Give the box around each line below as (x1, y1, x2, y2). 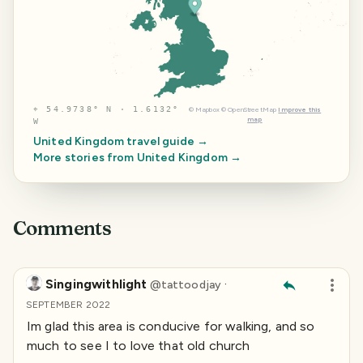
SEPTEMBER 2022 (26, 298, 111, 310)
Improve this (278, 105, 322, 113)
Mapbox (194, 105, 220, 113)
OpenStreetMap (228, 105, 277, 113)
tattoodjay (160, 277, 222, 292)
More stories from (33, 150, 137, 164)
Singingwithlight (45, 275, 147, 292)
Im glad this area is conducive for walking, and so (27, 318, 315, 334)
